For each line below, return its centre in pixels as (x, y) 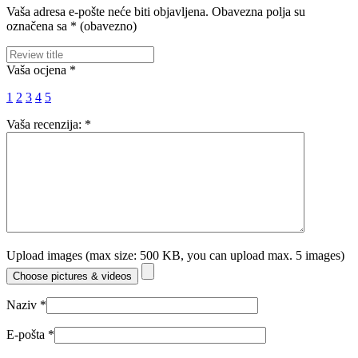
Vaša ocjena (38, 70)
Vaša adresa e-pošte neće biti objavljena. (107, 11)
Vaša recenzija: (46, 124)
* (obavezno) (103, 26)
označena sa (38, 26)
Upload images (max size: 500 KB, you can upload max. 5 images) (175, 255)
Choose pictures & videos (72, 276)
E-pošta (27, 334)
